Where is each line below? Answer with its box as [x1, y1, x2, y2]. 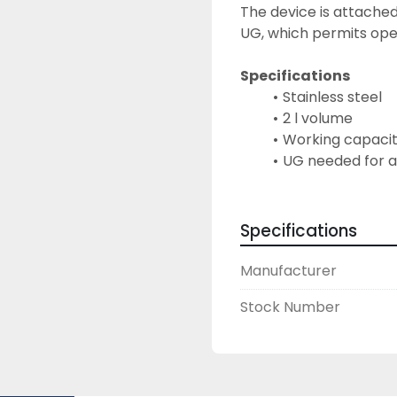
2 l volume [282, 108, 353, 128]
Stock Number [240, 297, 340, 317]
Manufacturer [240, 261, 337, 281]
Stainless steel [282, 87, 382, 107]
